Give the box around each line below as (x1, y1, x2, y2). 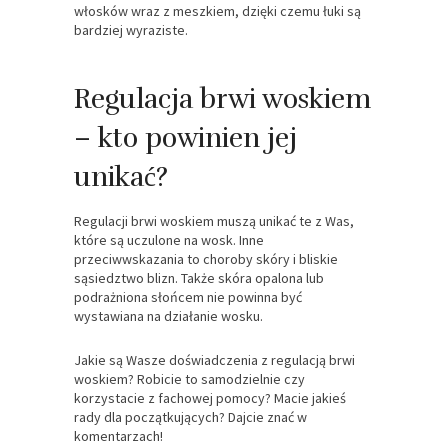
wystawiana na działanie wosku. (74, 306, 263, 325)
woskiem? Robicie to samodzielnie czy (74, 369, 305, 388)
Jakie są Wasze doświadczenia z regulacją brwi (74, 350, 355, 369)
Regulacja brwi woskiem (74, 81, 371, 116)
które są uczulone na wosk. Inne (74, 230, 264, 249)
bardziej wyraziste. (74, 20, 188, 39)
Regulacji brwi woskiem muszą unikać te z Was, (74, 211, 354, 230)
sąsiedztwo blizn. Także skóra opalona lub (74, 268, 324, 287)
